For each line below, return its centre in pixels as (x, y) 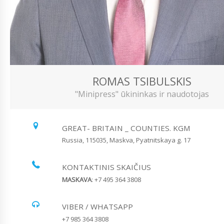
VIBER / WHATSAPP (97, 206)
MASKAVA (76, 179)
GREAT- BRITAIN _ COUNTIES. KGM (126, 128)
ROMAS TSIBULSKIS (142, 81)
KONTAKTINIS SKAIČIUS (106, 167)
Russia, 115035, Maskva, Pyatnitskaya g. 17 (126, 140)
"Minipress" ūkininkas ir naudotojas (142, 94)
